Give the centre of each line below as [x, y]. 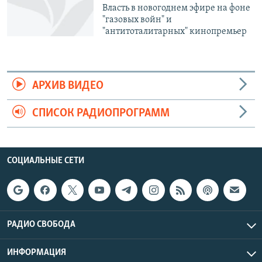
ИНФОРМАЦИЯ [37, 253]
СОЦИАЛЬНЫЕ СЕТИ [46, 161]
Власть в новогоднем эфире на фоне [177, 8]
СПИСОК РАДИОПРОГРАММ [101, 113]
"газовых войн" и [137, 20]
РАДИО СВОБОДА [41, 225]
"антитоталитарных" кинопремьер [175, 31]
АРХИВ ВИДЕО [68, 86]
